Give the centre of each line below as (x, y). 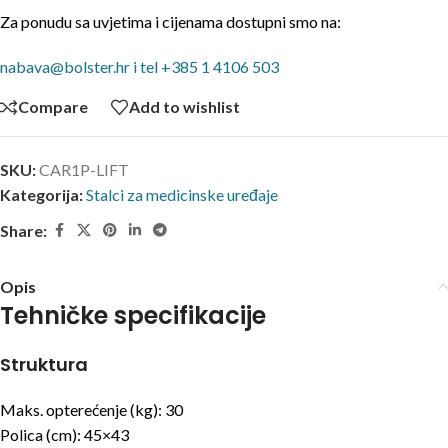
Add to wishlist (184, 107)
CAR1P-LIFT (84, 169)
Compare (53, 107)
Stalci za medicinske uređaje (182, 194)
